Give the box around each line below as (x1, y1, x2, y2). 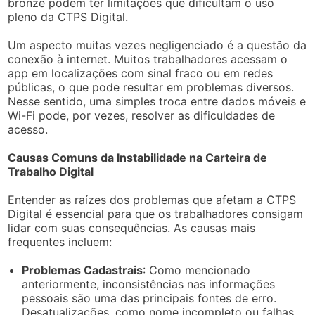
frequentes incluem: (8, 234, 112, 249)
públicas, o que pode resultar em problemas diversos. (8, 79, 295, 94)
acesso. (8, 122, 49, 136)
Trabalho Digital (8, 164, 94, 179)
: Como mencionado (143, 262, 251, 277)
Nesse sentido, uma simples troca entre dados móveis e (8, 94, 307, 108)
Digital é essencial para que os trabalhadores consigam (8, 206, 304, 221)
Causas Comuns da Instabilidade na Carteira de (8, 150, 268, 165)
